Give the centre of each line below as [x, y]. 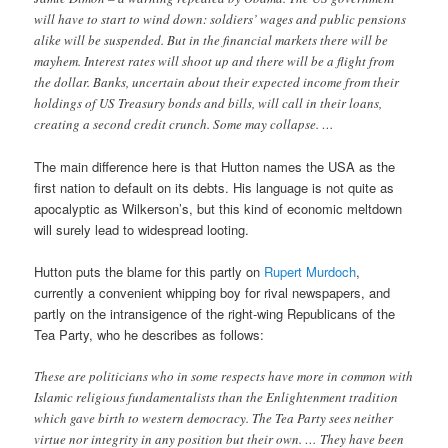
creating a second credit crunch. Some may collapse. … [184, 123]
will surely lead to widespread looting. [142, 229]
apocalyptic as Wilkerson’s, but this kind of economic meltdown [218, 208]
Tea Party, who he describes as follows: [149, 334]
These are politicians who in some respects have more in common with [224, 375]
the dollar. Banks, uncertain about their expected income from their [217, 81]
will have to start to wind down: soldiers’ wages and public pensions [220, 18]
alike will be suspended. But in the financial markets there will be [211, 39]
